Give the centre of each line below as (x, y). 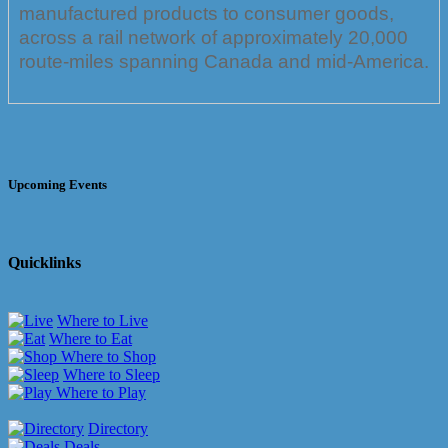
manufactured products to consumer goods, (206, 13)
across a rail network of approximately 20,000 (213, 37)
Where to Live (102, 320)
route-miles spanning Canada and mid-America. (224, 61)
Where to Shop (106, 356)
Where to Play (99, 392)
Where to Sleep (111, 374)
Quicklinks (44, 263)
